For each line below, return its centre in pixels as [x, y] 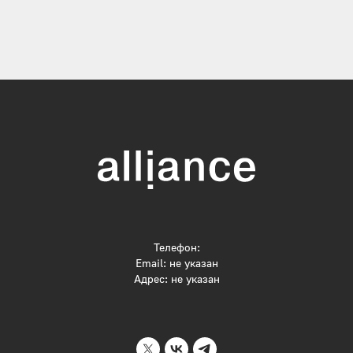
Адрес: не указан [176, 278]
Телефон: [176, 247]
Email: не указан [176, 262]
